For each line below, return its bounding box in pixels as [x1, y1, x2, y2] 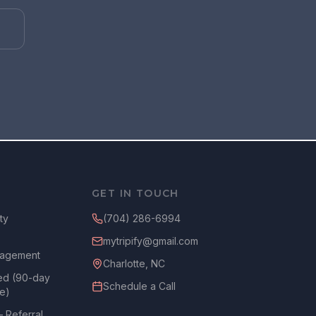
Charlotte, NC [102, 257, 165, 269]
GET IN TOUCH [91, 187, 179, 200]
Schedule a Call [102, 280, 176, 292]
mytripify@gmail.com [102, 235, 198, 247]
